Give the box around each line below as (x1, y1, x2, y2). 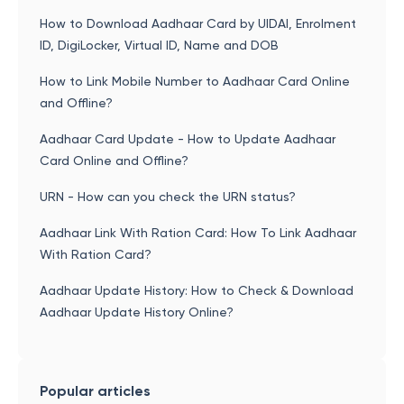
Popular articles (40, 382, 151, 399)
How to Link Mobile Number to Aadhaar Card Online (40, 74, 350, 88)
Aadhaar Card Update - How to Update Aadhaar (40, 132, 335, 146)
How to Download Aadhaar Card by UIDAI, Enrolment (40, 16, 356, 31)
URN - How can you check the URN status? (40, 189, 296, 204)
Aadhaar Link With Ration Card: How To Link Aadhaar (40, 225, 356, 240)
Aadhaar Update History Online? (40, 305, 234, 319)
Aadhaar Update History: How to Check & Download (40, 283, 353, 298)
